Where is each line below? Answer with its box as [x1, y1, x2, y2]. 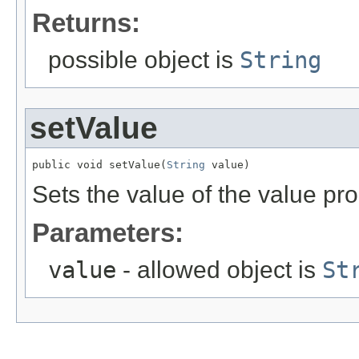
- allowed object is [116, 256, 322, 284]
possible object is [48, 46, 240, 74]
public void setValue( [32, 159, 167, 171]
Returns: [32, 8, 140, 38]
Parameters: [32, 218, 184, 248]
